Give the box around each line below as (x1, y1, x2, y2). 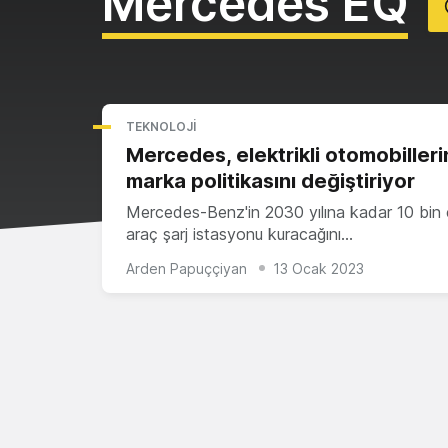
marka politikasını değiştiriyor (126, 169, 415, 193)
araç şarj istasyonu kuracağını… (126, 224, 353, 244)
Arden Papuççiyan (126, 259, 247, 277)
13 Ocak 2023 (273, 259, 364, 277)
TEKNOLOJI (126, 119, 196, 134)
